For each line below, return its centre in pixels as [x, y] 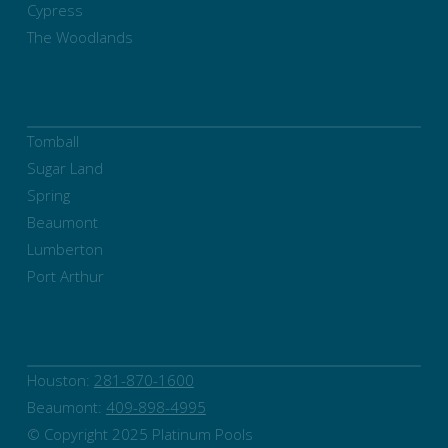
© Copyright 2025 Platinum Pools [139, 433]
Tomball [52, 140]
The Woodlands [79, 36]
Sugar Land [64, 167]
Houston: [60, 379]
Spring [48, 194]
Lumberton [64, 248]
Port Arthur [65, 275]
